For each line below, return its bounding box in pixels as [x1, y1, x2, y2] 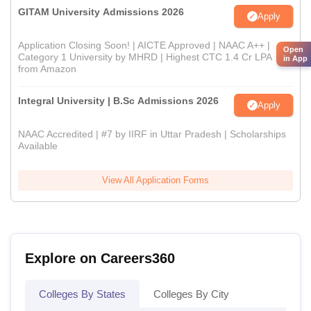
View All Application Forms [102, 175, 209, 186]
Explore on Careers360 [25, 251, 175, 267]
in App [283, 54, 308, 62]
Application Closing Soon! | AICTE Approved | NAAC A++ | [18, 40, 270, 51]
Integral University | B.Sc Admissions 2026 [18, 95, 219, 107]
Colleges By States [39, 288, 126, 301]
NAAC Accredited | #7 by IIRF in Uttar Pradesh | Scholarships [18, 128, 286, 140]
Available [18, 140, 58, 152]
